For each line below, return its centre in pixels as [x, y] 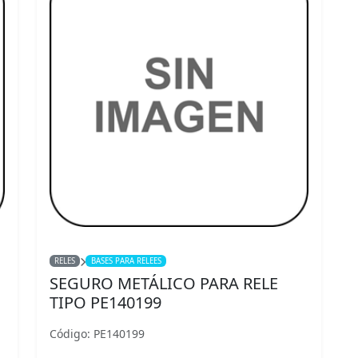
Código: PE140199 [97, 334]
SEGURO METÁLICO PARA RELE [164, 283]
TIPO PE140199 [105, 302]
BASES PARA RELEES [126, 261]
